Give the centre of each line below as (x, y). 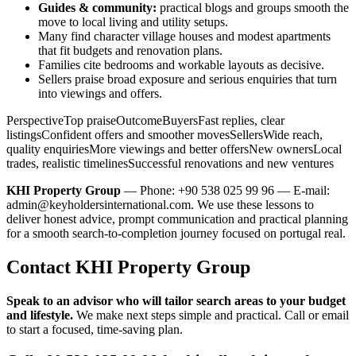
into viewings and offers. (100, 94)
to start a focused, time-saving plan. (95, 330)
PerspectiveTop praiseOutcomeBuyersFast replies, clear (145, 121)
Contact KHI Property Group (128, 267)
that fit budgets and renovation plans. (130, 51)
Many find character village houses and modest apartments (184, 37)
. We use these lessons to (252, 205)
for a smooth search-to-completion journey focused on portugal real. (176, 234)
